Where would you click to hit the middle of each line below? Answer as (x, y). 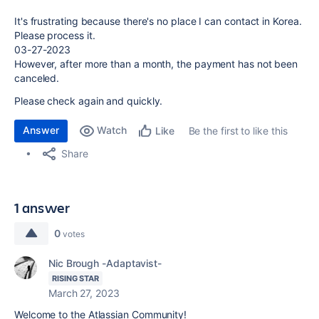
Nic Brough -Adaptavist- (105, 263)
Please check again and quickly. (89, 101)
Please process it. (55, 35)
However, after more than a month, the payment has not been (156, 64)
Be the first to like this (238, 131)
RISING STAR (76, 278)
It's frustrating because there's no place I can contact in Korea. (158, 21)
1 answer (42, 208)
